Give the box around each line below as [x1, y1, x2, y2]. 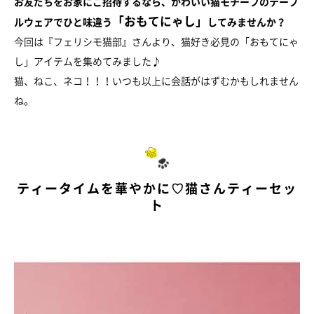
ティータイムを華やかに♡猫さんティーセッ [17, 179, 297, 198]
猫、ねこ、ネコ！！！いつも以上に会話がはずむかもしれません [14, 74, 299, 88]
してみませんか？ [207, 15, 296, 29]
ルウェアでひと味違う [14, 15, 112, 29]
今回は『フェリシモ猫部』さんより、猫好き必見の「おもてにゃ [14, 34, 299, 49]
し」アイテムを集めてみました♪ [14, 54, 161, 69]
